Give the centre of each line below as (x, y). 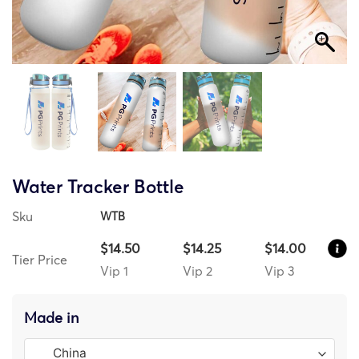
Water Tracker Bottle (98, 186)
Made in (51, 317)
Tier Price (40, 259)
